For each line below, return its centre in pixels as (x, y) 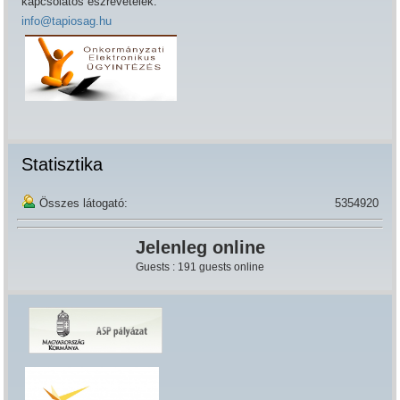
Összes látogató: (84, 203)
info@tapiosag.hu (67, 21)
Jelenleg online (200, 247)
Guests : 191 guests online (200, 267)
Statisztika (62, 164)
